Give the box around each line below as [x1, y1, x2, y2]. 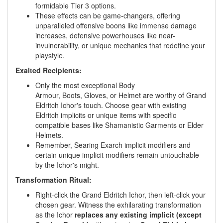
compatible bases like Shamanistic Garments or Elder [35, 119, 204, 130]
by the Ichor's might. [35, 159, 99, 170]
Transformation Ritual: [15, 174, 92, 185]
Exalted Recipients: [15, 65, 82, 75]
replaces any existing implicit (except [75, 209, 202, 220]
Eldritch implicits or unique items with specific [35, 110, 176, 120]
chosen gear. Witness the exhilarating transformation [35, 199, 201, 210]
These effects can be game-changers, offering [35, 10, 180, 20]
